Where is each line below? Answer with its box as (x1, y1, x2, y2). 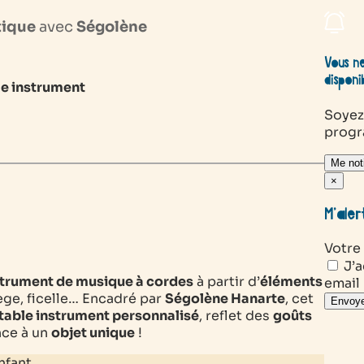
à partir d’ (193, 272, 260, 290)
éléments (260, 272, 323, 290)
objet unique (51, 323, 135, 341)
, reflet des (199, 306, 273, 324)
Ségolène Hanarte (165, 289, 285, 307)
